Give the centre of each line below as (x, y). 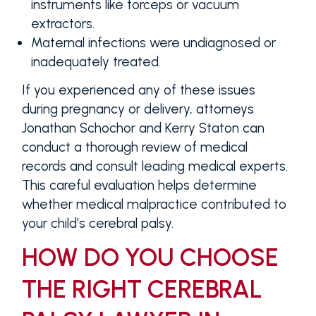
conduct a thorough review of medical (134, 147)
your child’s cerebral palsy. (97, 223)
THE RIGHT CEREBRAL (142, 290)
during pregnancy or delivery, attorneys (138, 109)
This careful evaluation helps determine (139, 185)
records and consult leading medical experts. (154, 166)
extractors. (63, 23)
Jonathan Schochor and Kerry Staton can (143, 128)
